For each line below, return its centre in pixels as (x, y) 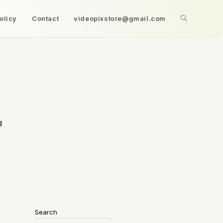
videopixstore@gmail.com (120, 18)
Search (46, 212)
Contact (45, 18)
